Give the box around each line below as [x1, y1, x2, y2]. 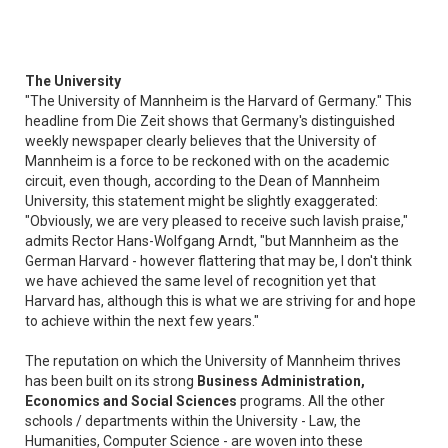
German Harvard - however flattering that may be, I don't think [25, 252, 412, 269]
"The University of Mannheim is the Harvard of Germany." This [25, 92, 412, 109]
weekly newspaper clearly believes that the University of [25, 132, 377, 149]
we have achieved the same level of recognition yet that [25, 272, 376, 289]
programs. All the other [237, 392, 385, 409]
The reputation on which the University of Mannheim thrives [25, 352, 401, 369]
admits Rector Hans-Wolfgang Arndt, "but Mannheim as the [25, 232, 399, 249]
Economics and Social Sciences [25, 392, 237, 409]
